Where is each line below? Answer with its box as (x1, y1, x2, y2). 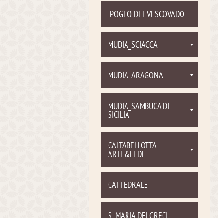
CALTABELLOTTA (108, 142, 157, 150)
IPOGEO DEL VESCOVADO (108, 11, 184, 19)
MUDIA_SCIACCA (108, 41, 158, 50)
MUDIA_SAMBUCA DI (108, 103, 169, 111)
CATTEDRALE (108, 182, 148, 190)
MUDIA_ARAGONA (108, 72, 163, 80)
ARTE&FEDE (108, 151, 145, 159)
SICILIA (108, 111, 129, 120)
